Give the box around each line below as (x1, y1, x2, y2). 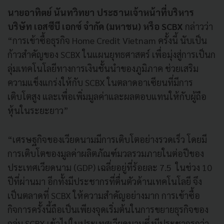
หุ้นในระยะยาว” (7, 104, 68, 116)
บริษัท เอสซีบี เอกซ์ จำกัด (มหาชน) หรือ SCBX (7, 20, 183, 32)
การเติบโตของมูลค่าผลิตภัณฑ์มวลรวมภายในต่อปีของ (7, 147, 204, 159)
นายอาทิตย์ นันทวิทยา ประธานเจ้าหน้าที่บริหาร (7, 6, 194, 18)
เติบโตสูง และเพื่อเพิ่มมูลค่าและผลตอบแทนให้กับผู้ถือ (7, 90, 206, 102)
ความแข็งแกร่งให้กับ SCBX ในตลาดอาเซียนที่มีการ (7, 76, 193, 88)
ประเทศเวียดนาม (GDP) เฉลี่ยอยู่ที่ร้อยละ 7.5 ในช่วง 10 (7, 161, 212, 173)
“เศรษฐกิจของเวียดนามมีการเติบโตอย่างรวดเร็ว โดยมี (7, 133, 207, 145)
